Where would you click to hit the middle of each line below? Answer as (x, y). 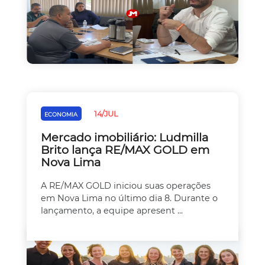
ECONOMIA (61, 114)
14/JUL (106, 114)
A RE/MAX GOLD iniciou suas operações (126, 185)
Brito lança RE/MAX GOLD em (125, 150)
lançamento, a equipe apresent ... (112, 210)
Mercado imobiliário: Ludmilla (125, 138)
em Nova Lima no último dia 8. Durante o (129, 198)
